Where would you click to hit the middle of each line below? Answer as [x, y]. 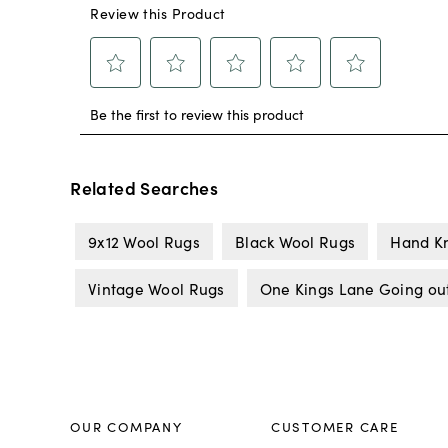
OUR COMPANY [126, 426]
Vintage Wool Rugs [156, 287]
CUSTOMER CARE [334, 426]
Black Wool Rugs [295, 241]
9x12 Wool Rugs [143, 241]
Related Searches [144, 187]
